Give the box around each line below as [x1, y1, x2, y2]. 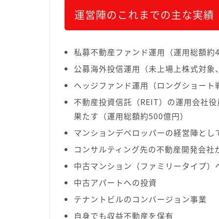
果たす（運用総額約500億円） [74, 110, 189, 122]
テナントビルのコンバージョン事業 [74, 193, 207, 205]
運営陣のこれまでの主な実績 [74, 7, 214, 22]
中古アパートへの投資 [74, 176, 157, 188]
